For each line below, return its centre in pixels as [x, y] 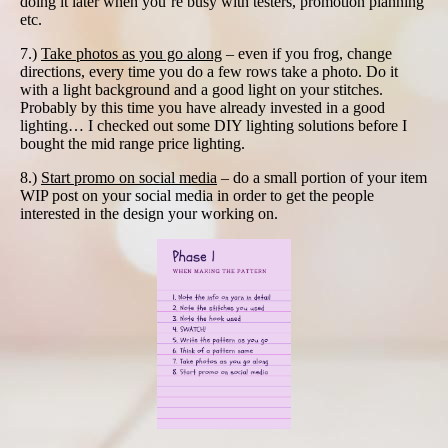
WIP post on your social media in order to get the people [197, 195]
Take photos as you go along [131, 53]
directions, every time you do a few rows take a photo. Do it [209, 71]
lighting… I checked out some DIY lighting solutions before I [213, 125]
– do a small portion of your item [322, 177]
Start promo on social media [129, 177]
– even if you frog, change [307, 53]
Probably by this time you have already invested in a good [202, 107]
